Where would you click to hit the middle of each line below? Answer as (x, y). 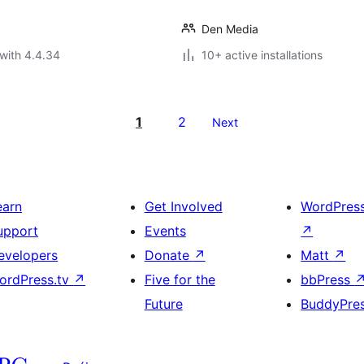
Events (165, 231)
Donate (169, 255)
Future (163, 304)
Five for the (180, 279)
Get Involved (183, 206)
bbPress (328, 279)
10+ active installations (262, 55)
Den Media (230, 29)
